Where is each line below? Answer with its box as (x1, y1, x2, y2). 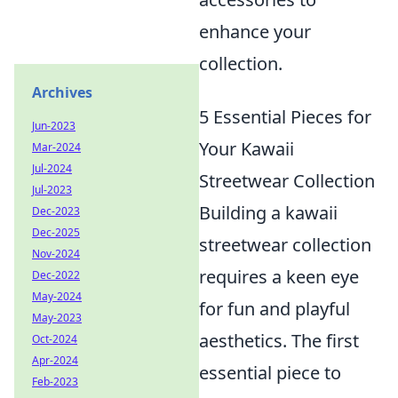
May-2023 (32, 310, 82, 325)
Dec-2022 (32, 267, 80, 283)
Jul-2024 (32, 161, 72, 176)
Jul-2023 (32, 182, 72, 197)
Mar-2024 (32, 139, 81, 155)
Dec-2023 (32, 203, 80, 219)
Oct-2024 (32, 331, 77, 346)
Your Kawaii (199, 137, 294, 162)
